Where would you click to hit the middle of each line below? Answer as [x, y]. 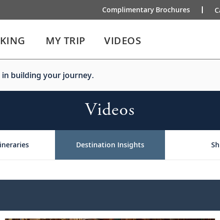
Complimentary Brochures [146, 10]
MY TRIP [66, 41]
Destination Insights [110, 145]
